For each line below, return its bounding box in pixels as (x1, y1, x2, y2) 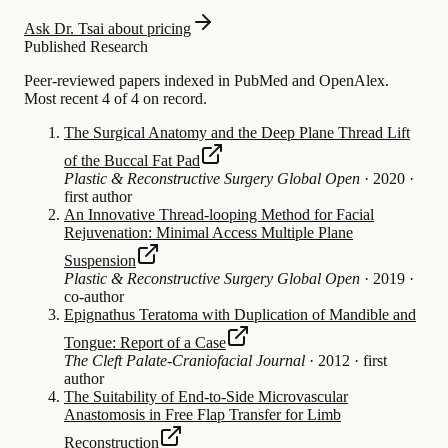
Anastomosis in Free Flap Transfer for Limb (64, 405, 341, 423)
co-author (64, 287, 124, 305)
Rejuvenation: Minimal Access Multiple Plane (64, 223, 353, 241)
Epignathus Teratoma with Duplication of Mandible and (64, 305, 416, 323)
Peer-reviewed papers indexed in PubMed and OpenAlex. (24, 71, 389, 89)
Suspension (64, 251, 136, 269)
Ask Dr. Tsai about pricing (24, 19, 191, 37)
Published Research (24, 37, 148, 55)
